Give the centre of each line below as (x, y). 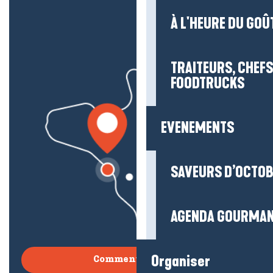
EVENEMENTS (197, 128)
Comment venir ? (136, 260)
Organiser (181, 261)
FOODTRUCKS (207, 83)
